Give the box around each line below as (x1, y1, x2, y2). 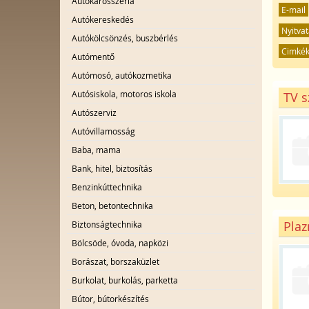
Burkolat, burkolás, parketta (72, 275, 178, 286)
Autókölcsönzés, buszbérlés (72, 32, 178, 43)
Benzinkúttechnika (72, 181, 142, 192)
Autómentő (72, 51, 114, 62)
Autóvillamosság (72, 126, 135, 137)
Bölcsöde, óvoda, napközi (72, 237, 168, 248)
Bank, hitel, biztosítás (72, 163, 152, 174)
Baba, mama (72, 144, 121, 155)
